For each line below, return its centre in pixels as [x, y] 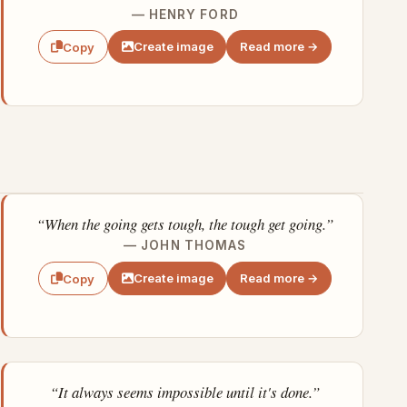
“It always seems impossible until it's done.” [185, 392]
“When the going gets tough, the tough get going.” [185, 224]
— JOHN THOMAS [185, 246]
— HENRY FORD [185, 14]
